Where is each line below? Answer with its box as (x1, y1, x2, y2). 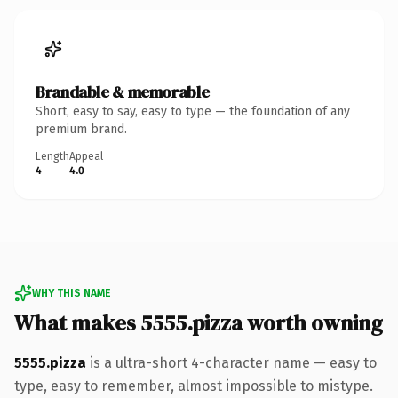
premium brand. (36, 121, 127, 137)
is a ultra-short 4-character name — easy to (86, 354, 377, 371)
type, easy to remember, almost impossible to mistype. (14, 377, 373, 394)
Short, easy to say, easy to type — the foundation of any (36, 103, 350, 119)
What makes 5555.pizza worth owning (14, 307, 383, 338)
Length (36, 149, 69, 163)
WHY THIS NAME (32, 286, 110, 299)
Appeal (69, 149, 103, 163)
